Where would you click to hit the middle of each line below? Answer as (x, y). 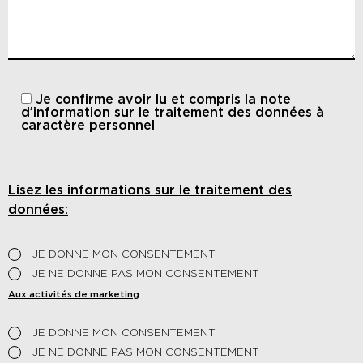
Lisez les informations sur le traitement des (150, 191)
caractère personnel (88, 126)
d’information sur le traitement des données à (173, 113)
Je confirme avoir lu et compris (140, 100)
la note (268, 100)
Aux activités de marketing (74, 295)
